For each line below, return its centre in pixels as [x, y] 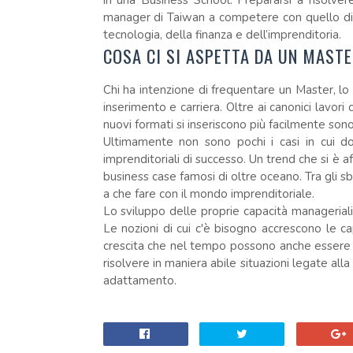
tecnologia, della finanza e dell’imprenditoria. [222, 35]
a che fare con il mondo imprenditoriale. [208, 194]
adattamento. [139, 281]
